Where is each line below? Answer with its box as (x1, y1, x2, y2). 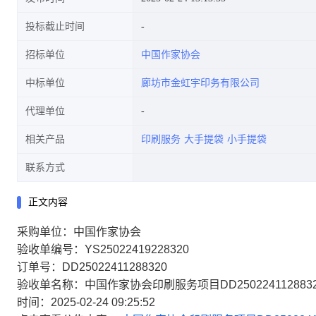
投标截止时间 (25, 21, 85, 32)
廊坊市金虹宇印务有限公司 (141, 78, 260, 88)
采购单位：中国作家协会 (17, 226, 141, 238)
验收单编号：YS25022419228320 (17, 243, 189, 255)
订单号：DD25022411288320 (17, 261, 167, 273)
